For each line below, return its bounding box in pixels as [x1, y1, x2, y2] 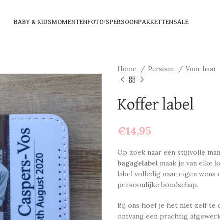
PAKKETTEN [138, 19, 173, 26]
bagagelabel [117, 159, 158, 167]
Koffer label [117, 96, 194, 113]
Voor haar [186, 65, 218, 73]
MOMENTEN [52, 19, 87, 26]
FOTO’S [87, 19, 110, 26]
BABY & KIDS [14, 19, 52, 26]
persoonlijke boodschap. [117, 180, 198, 189]
